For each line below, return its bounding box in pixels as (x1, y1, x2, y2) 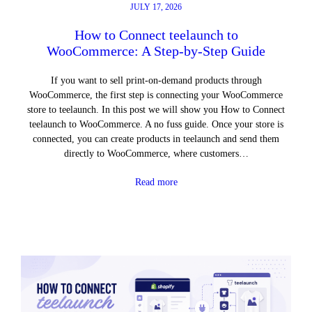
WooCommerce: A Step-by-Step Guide (47, 43, 265, 59)
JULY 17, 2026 (130, 2, 182, 13)
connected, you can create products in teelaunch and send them (33, 133, 279, 145)
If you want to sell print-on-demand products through (50, 75, 262, 86)
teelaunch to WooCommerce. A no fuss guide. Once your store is (29, 118, 283, 130)
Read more (134, 176, 178, 188)
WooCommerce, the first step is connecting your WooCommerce (29, 89, 283, 101)
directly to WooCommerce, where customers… (63, 148, 249, 159)
